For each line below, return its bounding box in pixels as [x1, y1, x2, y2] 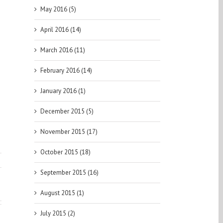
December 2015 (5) [40, 107, 94, 116]
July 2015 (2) [40, 209, 75, 218]
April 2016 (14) [40, 25, 81, 34]
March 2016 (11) [40, 46, 85, 55]
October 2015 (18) [40, 148, 91, 157]
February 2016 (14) [40, 66, 92, 75]
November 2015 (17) [40, 127, 98, 136]
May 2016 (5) [40, 5, 76, 14]
